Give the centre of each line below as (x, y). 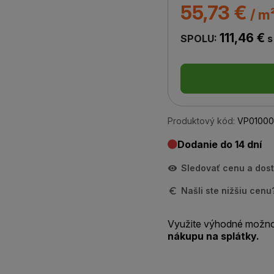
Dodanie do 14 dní (220, 144)
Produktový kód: (201, 121)
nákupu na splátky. (213, 236)
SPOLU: (200, 39)
